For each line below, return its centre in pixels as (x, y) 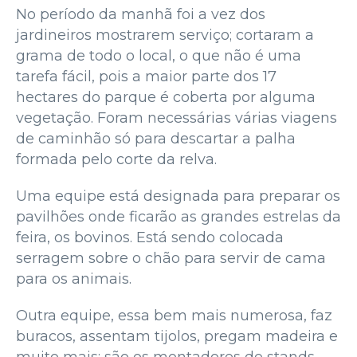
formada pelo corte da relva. (116, 160)
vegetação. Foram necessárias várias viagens (177, 118)
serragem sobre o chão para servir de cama (171, 259)
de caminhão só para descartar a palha (156, 139)
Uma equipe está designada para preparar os (178, 196)
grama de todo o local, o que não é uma (159, 56)
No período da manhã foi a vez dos (141, 15)
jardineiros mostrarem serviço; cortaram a (165, 35)
